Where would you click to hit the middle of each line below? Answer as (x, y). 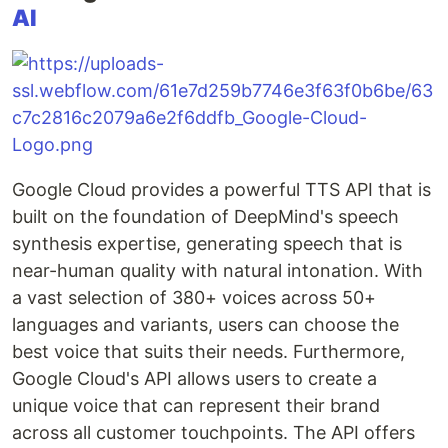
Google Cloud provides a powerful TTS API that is (221, 190)
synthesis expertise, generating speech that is (207, 244)
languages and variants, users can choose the (205, 325)
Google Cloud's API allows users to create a (194, 379)
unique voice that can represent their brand (196, 406)
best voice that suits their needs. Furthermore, (208, 352)
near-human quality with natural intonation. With (217, 271)
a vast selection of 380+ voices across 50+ (194, 298)
